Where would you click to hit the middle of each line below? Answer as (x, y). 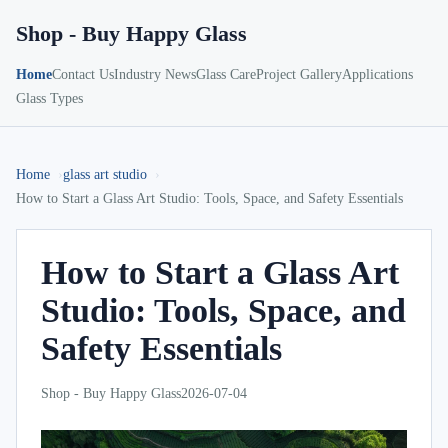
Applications (377, 74)
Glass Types (49, 98)
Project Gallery (299, 74)
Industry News (155, 74)
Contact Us (83, 74)
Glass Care (226, 74)
